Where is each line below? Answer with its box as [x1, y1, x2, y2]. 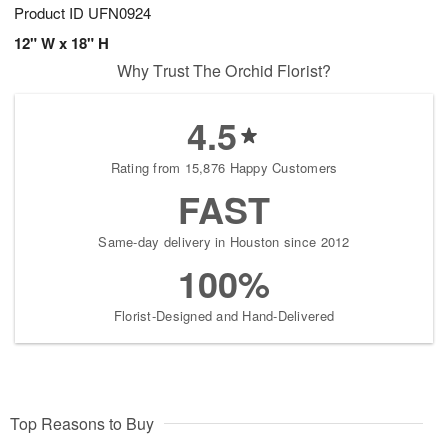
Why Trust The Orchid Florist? [117, 59, 331, 83]
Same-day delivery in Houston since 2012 [98, 232, 350, 252]
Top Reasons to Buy [10, 412, 154, 436]
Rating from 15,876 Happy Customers [110, 158, 338, 178]
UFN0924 [88, 2, 151, 24]
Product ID [14, 2, 88, 24]
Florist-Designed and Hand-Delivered [113, 306, 335, 326]
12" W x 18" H [14, 32, 109, 55]
